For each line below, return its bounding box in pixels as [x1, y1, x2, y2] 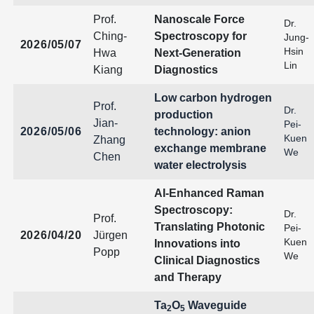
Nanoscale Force [153, 13, 245, 25]
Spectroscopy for [153, 30, 247, 42]
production [153, 109, 213, 121]
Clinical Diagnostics [153, 254, 260, 266]
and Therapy [153, 271, 221, 283]
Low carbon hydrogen [153, 92, 272, 104]
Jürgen [93, 229, 128, 241]
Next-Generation [153, 47, 241, 59]
